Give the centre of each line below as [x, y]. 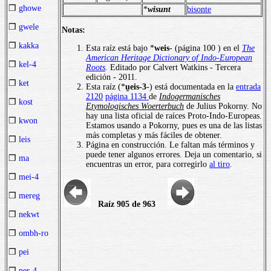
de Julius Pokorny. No [223, 106]
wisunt [159, 9]
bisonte [199, 9]
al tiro [220, 164]
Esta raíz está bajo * [120, 48]
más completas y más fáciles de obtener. [154, 135]
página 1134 [127, 96]
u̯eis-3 [136, 87]
